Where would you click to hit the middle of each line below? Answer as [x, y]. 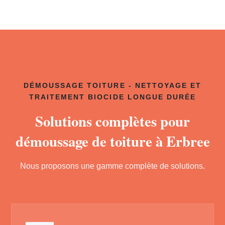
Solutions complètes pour [113, 121]
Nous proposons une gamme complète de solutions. [113, 166]
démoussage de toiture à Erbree [113, 141]
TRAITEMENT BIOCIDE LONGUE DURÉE [113, 97]
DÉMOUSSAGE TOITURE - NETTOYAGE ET [113, 86]
